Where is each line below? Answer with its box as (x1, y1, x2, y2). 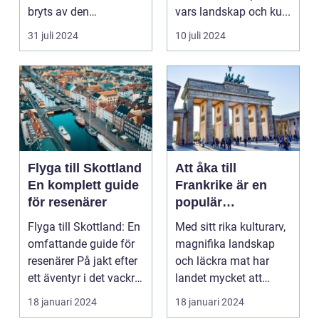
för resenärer (28, 195, 107, 210)
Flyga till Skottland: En (28, 220, 140, 234)
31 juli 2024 (28, 30, 78, 42)
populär (175, 195, 222, 210)
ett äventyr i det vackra (28, 271, 141, 286)
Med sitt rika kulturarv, (175, 220, 286, 234)
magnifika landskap (175, 237, 275, 251)
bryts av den (28, 5, 89, 19)
